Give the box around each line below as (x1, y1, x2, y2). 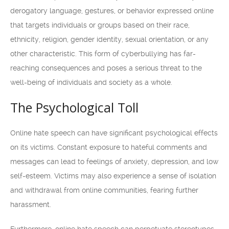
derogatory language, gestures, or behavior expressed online (10, 7, 214, 15)
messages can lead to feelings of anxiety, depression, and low (10, 157, 218, 166)
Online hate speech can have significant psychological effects (10, 129, 218, 137)
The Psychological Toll (10, 99, 139, 116)
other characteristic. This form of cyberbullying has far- (10, 50, 196, 58)
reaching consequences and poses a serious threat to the (10, 64, 202, 72)
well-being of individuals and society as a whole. (10, 78, 172, 86)
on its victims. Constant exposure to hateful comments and (10, 143, 207, 151)
